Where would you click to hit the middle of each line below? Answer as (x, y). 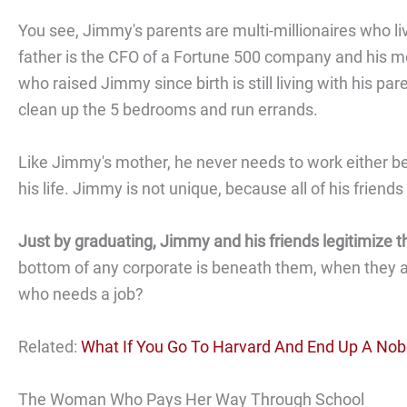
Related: (50, 346)
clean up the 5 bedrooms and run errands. (168, 110)
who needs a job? (81, 293)
